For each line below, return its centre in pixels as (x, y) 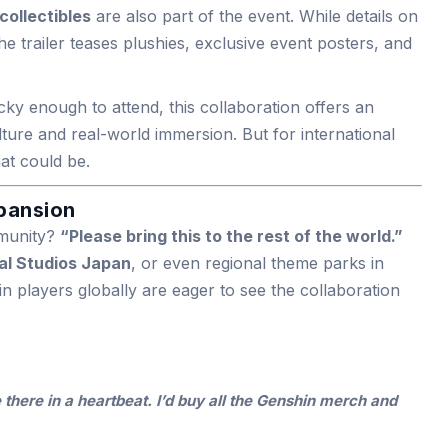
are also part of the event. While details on (254, 16)
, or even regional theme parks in (257, 263)
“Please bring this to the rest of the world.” (231, 236)
